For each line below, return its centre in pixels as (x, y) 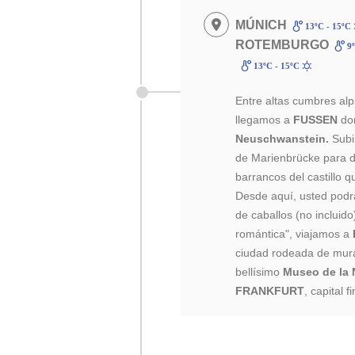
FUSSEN (316, 120)
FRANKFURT (270, 291)
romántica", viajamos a (294, 234)
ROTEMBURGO (282, 45)
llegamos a (265, 120)
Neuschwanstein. (282, 139)
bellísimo (258, 272)
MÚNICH (261, 25)
